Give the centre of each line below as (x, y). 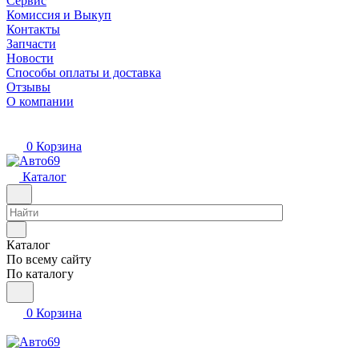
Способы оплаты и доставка (84, 73)
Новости (30, 58)
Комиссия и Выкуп (59, 15)
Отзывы (28, 87)
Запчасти (31, 44)
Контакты (33, 29)
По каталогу (40, 274)
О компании (40, 101)
